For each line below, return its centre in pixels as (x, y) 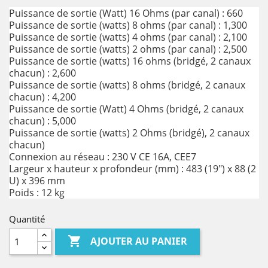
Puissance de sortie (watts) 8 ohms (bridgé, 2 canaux (127, 85)
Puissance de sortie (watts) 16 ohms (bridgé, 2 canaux (130, 61)
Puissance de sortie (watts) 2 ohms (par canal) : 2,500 (128, 49)
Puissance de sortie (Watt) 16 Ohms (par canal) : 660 (126, 13)
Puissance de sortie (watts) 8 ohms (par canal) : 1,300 (128, 25)
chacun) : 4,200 (42, 97)
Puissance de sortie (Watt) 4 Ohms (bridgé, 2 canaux (126, 109)
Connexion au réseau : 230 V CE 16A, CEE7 (103, 157)
